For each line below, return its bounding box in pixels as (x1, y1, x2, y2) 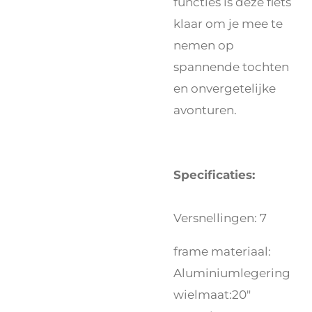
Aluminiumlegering (173, 265, 290, 281)
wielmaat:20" (173, 287, 251, 302)
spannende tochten (173, 59, 289, 75)
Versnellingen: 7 (173, 210, 267, 226)
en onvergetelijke (173, 81, 276, 96)
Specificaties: (173, 167, 255, 182)
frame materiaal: (173, 244, 271, 259)
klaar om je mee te (173, 16, 283, 31)
